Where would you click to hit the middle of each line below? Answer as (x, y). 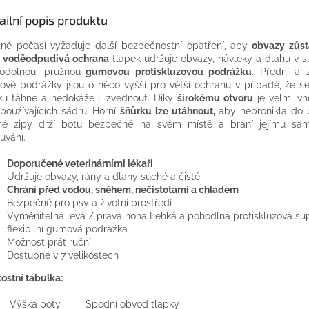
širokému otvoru (215, 98)
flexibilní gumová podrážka (67, 229)
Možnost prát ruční (49, 242)
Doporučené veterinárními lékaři (80, 164)
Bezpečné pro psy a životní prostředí (89, 203)
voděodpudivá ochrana (56, 59)
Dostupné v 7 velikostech (63, 256)
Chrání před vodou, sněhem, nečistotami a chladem (123, 190)
